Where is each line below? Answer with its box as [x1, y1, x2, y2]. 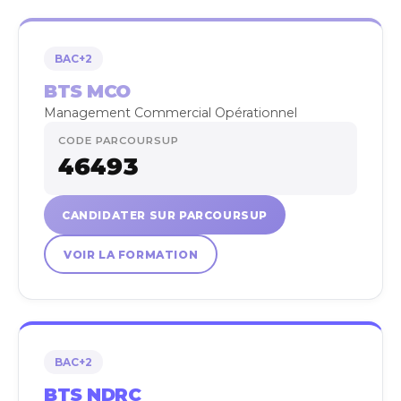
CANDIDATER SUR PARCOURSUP [62, 208, 268, 222]
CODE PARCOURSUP [58, 134, 179, 147]
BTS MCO [44, 81, 131, 102]
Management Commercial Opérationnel [44, 105, 297, 121]
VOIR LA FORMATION [64, 247, 199, 261]
